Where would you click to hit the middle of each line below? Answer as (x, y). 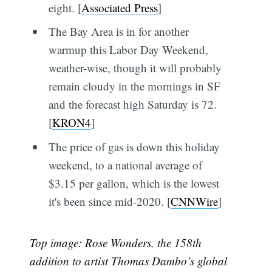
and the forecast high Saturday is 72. (132, 104)
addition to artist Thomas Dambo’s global (129, 260)
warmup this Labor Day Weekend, (128, 50)
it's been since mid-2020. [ (109, 201)
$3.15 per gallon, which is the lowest (134, 183)
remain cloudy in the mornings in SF (134, 86)
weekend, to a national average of (125, 165)
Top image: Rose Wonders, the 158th (116, 242)
